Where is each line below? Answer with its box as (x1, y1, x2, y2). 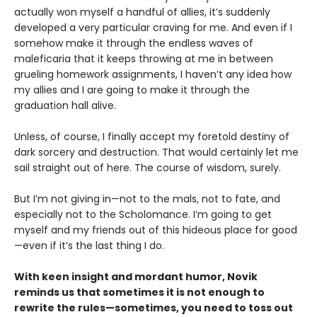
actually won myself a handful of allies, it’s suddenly (14, 4, 270, 19)
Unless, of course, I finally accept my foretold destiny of (14, 129, 289, 144)
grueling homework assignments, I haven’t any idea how (14, 67, 292, 81)
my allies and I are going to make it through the (14, 82, 250, 97)
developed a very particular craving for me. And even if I (14, 20, 292, 35)
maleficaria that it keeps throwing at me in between (14, 51, 273, 66)
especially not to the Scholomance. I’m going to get (14, 207, 272, 221)
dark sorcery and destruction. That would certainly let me (14, 144, 299, 159)
